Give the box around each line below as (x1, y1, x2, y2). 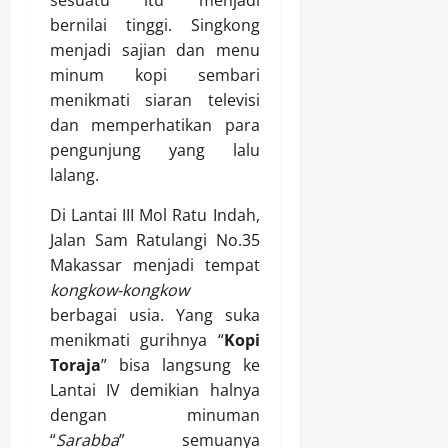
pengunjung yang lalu (50, 138, 260, 161)
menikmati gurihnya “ (50, 328, 224, 351)
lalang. (50, 163, 99, 186)
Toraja (50, 353, 101, 376)
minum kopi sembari (50, 63, 260, 86)
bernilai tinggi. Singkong (50, 13, 260, 36)
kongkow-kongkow (50, 278, 189, 301)
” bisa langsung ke (101, 353, 260, 376)
